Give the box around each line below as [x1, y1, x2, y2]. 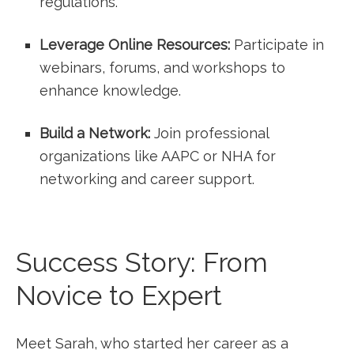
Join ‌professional [150, 125, 269, 141]
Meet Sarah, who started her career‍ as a [16, 335, 288, 352]
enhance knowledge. [40, 82, 181, 99]
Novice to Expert [16, 280, 222, 311]
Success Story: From [16, 247, 268, 278]
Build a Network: [40, 125, 150, 141]
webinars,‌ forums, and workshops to [40, 59, 285, 76]
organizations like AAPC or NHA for [40, 148, 276, 164]
